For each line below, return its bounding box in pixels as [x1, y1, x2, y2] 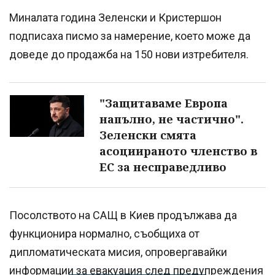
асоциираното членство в [99, 144, 257, 159]
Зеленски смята [99, 128, 196, 143]
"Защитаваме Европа [99, 96, 228, 111]
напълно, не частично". [99, 112, 244, 127]
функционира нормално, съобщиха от [9, 227, 199, 241]
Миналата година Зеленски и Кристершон [9, 11, 222, 25]
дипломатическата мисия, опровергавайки [9, 246, 227, 259]
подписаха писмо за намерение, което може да [9, 29, 250, 43]
